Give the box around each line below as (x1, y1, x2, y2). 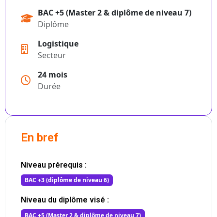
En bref (21, 131, 59, 144)
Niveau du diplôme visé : (21, 195, 109, 205)
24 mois (38, 69, 67, 80)
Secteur (38, 50, 66, 61)
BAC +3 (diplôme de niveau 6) (24, 176, 109, 185)
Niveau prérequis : (21, 160, 87, 170)
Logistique (38, 38, 78, 49)
